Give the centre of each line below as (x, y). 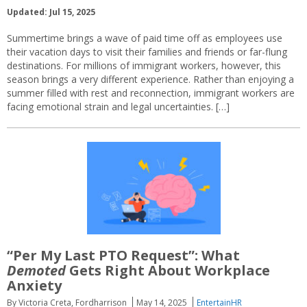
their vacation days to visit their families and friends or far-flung (147, 52)
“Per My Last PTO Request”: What (123, 255)
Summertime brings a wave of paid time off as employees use (145, 38)
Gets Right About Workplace (168, 270)
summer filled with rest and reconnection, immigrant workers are (151, 93)
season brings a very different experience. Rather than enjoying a (150, 79)
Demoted (36, 270)
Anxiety (34, 285)
